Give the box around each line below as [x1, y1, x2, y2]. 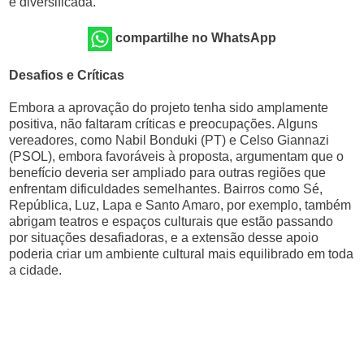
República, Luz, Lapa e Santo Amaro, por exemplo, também [9, 198, 352, 212]
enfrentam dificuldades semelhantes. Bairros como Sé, [9, 182, 323, 196]
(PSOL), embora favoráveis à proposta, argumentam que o [9, 149, 344, 163]
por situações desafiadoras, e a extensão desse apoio [9, 231, 319, 245]
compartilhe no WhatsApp [115, 31, 276, 45]
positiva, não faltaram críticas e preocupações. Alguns [9, 117, 318, 131]
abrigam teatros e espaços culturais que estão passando [9, 214, 334, 228]
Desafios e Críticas [9, 68, 125, 82]
